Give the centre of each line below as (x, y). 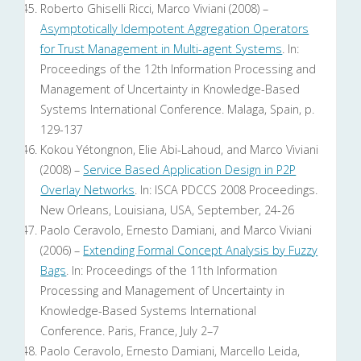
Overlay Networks (88, 190)
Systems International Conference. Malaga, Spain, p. (178, 110)
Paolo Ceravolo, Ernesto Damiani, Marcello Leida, (170, 351)
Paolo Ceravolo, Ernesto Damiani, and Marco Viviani (176, 230)
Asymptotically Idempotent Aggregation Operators (175, 29)
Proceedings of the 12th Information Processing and (178, 69)
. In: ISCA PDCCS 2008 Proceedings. (226, 190)
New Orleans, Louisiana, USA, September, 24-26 (168, 210)
